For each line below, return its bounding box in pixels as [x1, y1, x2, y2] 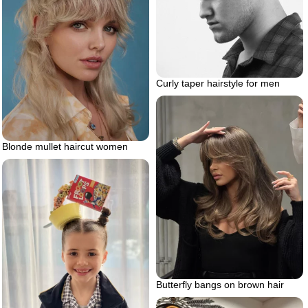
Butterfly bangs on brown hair [156, 279, 284, 291]
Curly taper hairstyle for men [156, 78, 280, 89]
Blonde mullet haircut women [2, 140, 128, 152]
